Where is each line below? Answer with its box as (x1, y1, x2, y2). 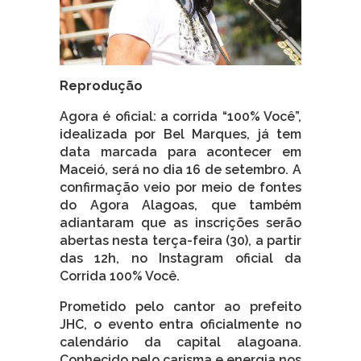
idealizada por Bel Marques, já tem (60, 126, 301, 142)
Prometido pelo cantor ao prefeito (60, 298, 301, 314)
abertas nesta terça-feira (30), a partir (60, 232, 301, 248)
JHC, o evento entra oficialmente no (60, 316, 301, 332)
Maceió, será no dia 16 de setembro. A (60, 161, 301, 177)
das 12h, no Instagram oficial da (60, 250, 301, 266)
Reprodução (60, 77, 143, 93)
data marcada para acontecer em (60, 143, 301, 160)
